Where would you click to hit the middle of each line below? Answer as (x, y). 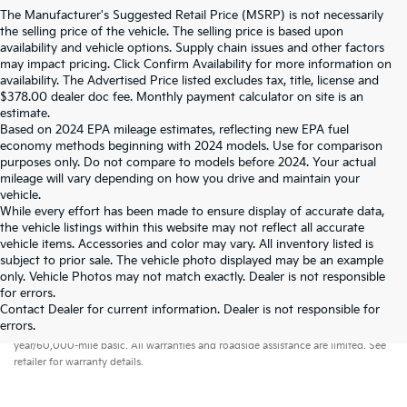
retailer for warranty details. (79, 362)
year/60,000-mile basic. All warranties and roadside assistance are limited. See (200, 345)
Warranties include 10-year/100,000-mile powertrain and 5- (211, 310)
